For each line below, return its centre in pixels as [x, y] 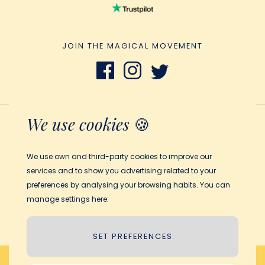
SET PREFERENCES [132, 236]
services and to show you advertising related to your [121, 171]
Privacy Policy [132, 148]
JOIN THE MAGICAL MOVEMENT [132, 46]
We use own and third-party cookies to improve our [119, 156]
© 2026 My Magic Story [132, 219]
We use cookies [78, 124]
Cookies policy [132, 184]
